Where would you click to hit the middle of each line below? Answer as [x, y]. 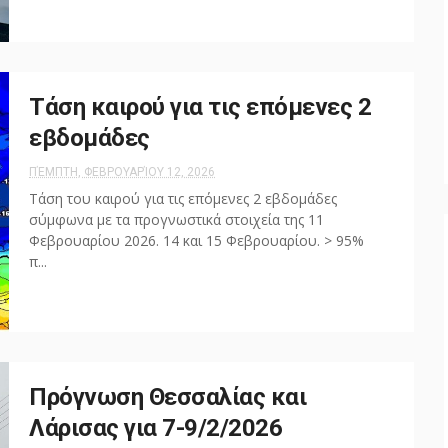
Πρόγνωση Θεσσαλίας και [167, 397]
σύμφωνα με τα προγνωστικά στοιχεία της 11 [176, 219]
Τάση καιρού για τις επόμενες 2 [200, 107]
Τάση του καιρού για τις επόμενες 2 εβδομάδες [183, 198]
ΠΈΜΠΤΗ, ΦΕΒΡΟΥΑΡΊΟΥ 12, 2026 [122, 172]
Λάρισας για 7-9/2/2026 [155, 428]
